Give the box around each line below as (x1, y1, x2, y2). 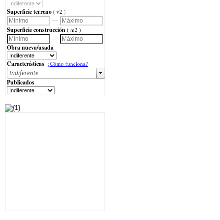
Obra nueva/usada (7, 43, 54, 52)
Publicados (7, 78, 34, 86)
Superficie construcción (7, 25, 65, 34)
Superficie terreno (7, 7, 52, 16)
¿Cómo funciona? (48, 59, 88, 67)
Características (7, 59, 44, 68)
